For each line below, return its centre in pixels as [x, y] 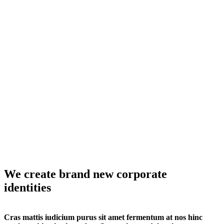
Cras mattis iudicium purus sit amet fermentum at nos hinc [103, 217]
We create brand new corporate [85, 174]
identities [27, 187]
